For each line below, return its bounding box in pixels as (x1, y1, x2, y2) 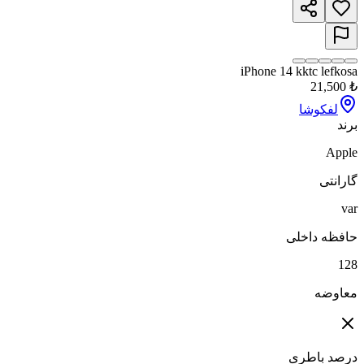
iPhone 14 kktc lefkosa (240, 64, 357, 79)
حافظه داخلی (286, 230, 357, 245)
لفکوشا (299, 102, 338, 117)
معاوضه (314, 286, 357, 301)
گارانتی (319, 174, 357, 188)
